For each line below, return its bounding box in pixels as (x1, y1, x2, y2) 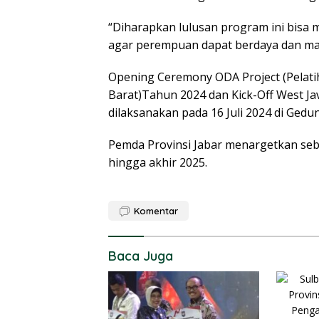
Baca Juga (108, 247, 173, 264)
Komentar (134, 204, 178, 216)
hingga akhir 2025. (108, 154, 207, 170)
